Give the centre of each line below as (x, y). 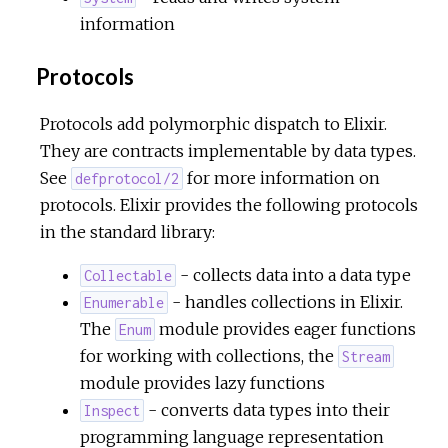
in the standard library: (127, 231)
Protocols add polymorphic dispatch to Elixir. (213, 123)
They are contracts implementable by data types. (228, 150)
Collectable (128, 275)
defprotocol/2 (127, 178)
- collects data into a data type (294, 274)
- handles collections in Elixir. (286, 301)
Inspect (112, 410)
